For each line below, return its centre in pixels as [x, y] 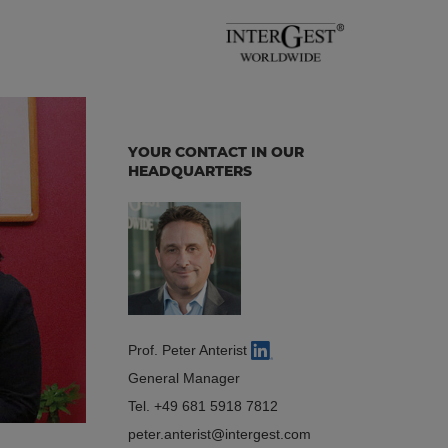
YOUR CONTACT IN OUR [215, 151]
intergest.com [267, 433]
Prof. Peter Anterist [189, 349]
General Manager [183, 377]
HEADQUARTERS [189, 170]
